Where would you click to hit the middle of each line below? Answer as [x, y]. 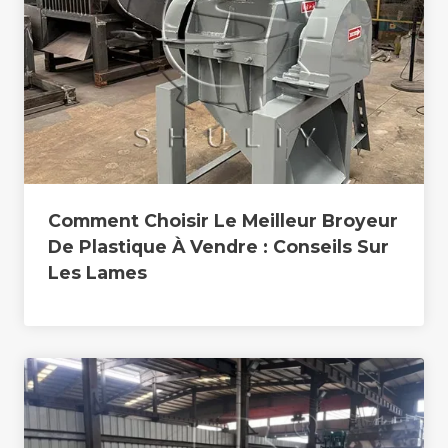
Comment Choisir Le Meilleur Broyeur [223, 220]
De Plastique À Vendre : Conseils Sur [218, 246]
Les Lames [97, 272]
